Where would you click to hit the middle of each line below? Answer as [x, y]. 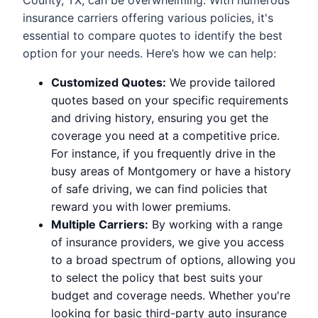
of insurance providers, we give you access [168, 242]
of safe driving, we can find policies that [159, 188]
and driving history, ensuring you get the [160, 117]
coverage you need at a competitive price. [165, 135]
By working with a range [215, 224]
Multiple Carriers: [100, 224]
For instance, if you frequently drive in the [163, 153]
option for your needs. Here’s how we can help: [149, 53]
